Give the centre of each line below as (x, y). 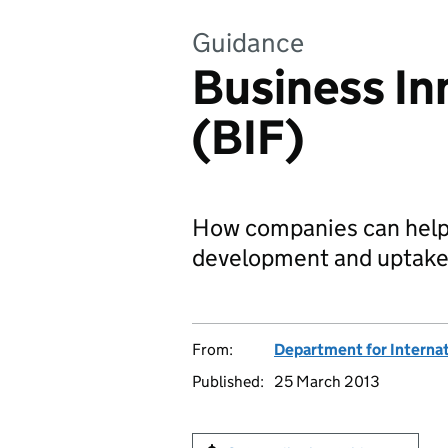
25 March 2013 (327, 381)
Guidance (248, 42)
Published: (228, 381)
